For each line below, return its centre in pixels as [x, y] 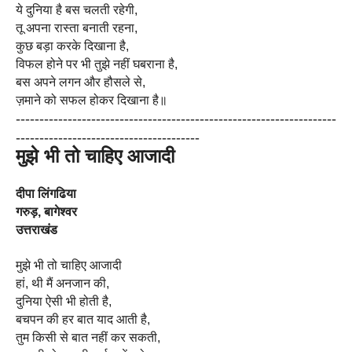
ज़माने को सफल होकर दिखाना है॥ [92, 100]
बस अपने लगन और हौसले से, [82, 82]
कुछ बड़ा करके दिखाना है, [72, 46]
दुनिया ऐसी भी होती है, [64, 301]
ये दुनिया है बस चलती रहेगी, [77, 10]
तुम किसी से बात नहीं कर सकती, [88, 337]
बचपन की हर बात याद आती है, [83, 319]
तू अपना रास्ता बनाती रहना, [77, 28]
